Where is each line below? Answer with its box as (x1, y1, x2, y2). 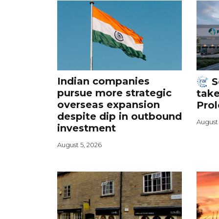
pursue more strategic (57, 87, 172, 99)
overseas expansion (57, 98, 160, 110)
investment (57, 122, 116, 134)
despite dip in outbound (57, 110, 182, 122)
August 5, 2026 (57, 140, 102, 149)
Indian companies (57, 75, 150, 87)
